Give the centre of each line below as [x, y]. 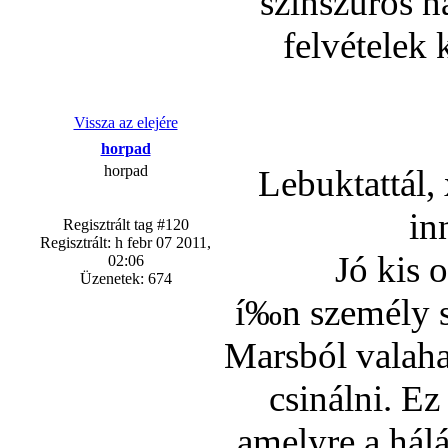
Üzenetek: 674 [125, 278]
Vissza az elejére [125, 122]
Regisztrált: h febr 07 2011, [125, 242]
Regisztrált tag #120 [125, 224]
